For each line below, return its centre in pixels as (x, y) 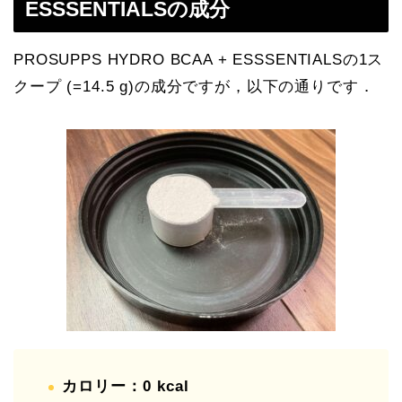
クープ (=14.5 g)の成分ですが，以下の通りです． (194, 87)
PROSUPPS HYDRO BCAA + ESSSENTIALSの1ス (199, 60)
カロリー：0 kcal (126, 387)
